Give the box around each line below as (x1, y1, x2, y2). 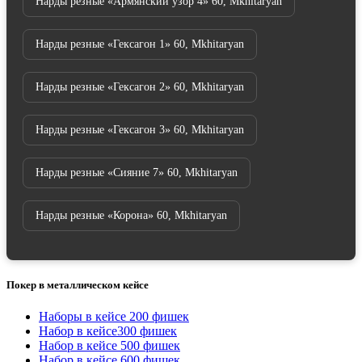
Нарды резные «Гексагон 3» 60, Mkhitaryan (36, 124, 244, 137)
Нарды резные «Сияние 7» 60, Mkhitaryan (36, 166, 238, 179)
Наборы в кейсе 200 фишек (39, 309, 189, 323)
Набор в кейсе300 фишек (39, 323, 177, 338)
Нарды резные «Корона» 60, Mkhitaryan (36, 209, 227, 222)
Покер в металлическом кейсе (6, 278, 149, 291)
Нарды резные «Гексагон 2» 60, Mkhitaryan (36, 81, 244, 94)
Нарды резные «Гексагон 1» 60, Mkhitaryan (36, 38, 244, 51)
